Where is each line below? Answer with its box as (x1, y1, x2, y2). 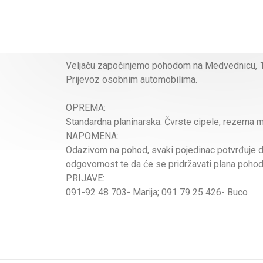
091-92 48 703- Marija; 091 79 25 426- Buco (66, 187, 248, 198)
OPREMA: (66, 102, 106, 113)
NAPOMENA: (66, 130, 119, 141)
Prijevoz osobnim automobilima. (66, 74, 197, 85)
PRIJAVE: (66, 173, 104, 184)
